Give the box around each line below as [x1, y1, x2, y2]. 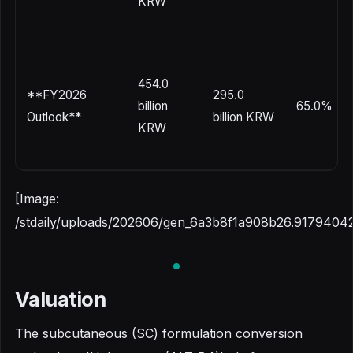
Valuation [15, 287, 106, 311]
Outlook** [27, 109, 81, 124]
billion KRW [213, 109, 274, 124]
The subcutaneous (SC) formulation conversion [15, 325, 303, 342]
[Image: [15, 190, 59, 206]
